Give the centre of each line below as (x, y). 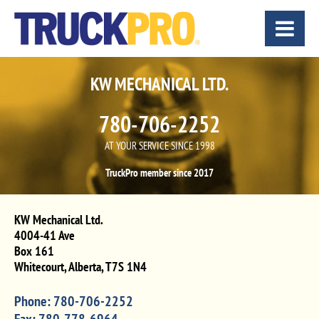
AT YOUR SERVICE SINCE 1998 (159, 146)
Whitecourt (39, 267)
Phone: (34, 302)
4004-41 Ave (45, 236)
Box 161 (34, 251)
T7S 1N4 (126, 267)
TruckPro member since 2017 (159, 173)
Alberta (85, 267)
